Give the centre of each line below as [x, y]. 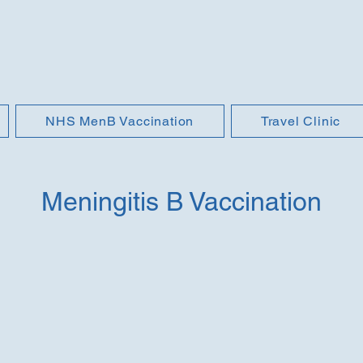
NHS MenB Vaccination [120, 121]
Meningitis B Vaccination [181, 201]
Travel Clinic [301, 121]
